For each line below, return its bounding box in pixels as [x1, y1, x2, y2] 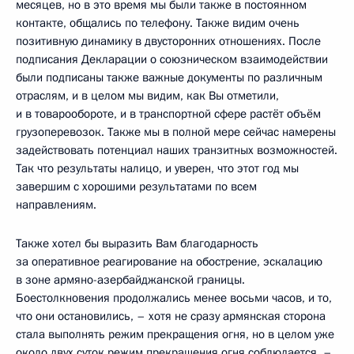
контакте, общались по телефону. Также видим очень [16, 15, 299, 32]
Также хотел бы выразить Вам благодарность [16, 235, 258, 252]
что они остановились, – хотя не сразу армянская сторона [16, 308, 326, 325]
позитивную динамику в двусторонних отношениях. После [16, 33, 321, 50]
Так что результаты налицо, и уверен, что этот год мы [16, 160, 299, 177]
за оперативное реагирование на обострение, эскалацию [16, 254, 322, 270]
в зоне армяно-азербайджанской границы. [16, 272, 245, 288]
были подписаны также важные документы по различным [16, 70, 322, 86]
